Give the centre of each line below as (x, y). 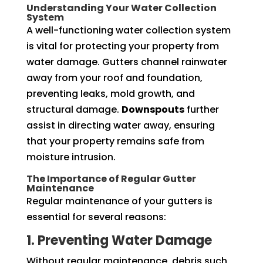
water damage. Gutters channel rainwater (127, 62)
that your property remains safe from (115, 141)
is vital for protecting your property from (122, 46)
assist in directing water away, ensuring (120, 125)
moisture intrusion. (71, 157)
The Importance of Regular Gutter (111, 178)
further (201, 109)
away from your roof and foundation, (114, 77)
